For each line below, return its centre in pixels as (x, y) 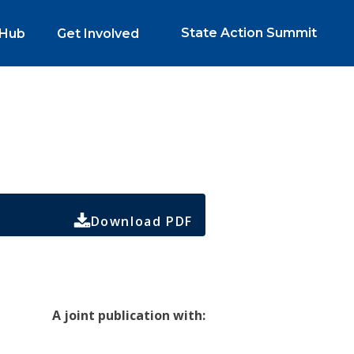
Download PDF (141, 222)
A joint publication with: (128, 316)
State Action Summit (249, 33)
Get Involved (98, 34)
